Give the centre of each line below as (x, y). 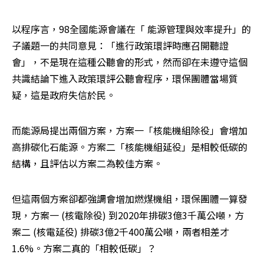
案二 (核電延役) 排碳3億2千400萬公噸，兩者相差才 (121, 231)
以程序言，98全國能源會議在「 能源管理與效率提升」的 (131, 29)
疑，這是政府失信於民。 (64, 95)
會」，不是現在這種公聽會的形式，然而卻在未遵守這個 (130, 62)
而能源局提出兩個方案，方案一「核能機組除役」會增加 (130, 130)
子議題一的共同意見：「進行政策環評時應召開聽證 (120, 45)
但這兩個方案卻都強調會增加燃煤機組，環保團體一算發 (130, 198)
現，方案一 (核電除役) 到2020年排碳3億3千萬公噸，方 (128, 215)
